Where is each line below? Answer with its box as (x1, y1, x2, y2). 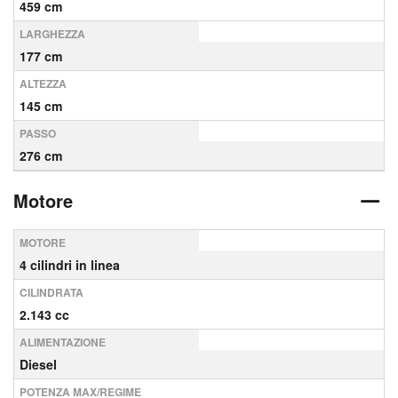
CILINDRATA (20, 284, 84, 300)
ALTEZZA (20, 76, 67, 92)
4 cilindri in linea (20, 256, 120, 274)
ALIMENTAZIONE (20, 334, 106, 350)
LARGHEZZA (20, 26, 85, 42)
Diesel (20, 355, 57, 373)
